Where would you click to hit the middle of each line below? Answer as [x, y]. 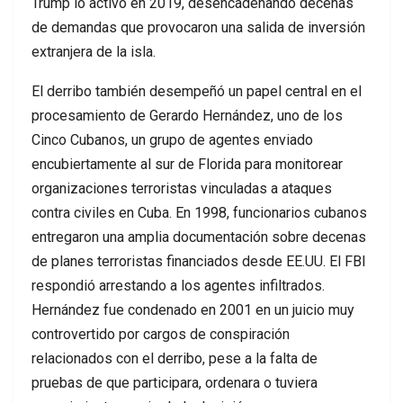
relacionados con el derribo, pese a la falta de [175, 359]
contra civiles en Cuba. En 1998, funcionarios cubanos [199, 213]
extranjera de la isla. [94, 52]
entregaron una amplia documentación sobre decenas [199, 237]
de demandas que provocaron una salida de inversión [198, 28]
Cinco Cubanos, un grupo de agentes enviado [172, 140]
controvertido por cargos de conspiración [161, 335]
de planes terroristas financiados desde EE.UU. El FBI [199, 262]
